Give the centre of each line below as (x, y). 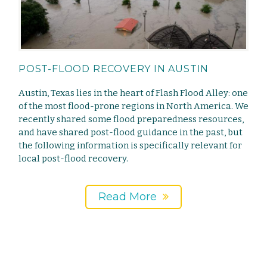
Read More (128, 197)
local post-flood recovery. (73, 159)
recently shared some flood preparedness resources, (131, 119)
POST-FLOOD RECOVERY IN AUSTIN (114, 69)
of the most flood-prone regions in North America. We (133, 106)
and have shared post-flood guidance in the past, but (131, 133)
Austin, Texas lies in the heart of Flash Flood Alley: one (133, 93)
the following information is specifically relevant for (130, 146)
